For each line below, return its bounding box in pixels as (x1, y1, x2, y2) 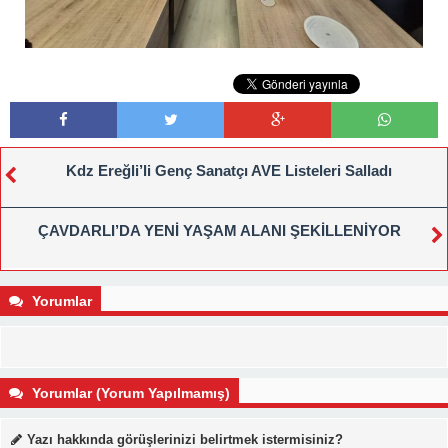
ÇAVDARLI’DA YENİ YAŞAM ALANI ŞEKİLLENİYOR (37, 222, 401, 240)
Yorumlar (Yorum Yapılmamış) (28, 385, 230, 402)
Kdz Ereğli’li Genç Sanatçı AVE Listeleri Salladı (66, 162, 392, 180)
